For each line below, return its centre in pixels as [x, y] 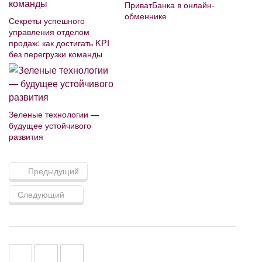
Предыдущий [54, 171]
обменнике [146, 15]
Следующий [41, 194]
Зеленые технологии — [54, 114]
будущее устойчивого [50, 125]
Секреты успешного [47, 20]
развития [26, 136]
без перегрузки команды [56, 53]
